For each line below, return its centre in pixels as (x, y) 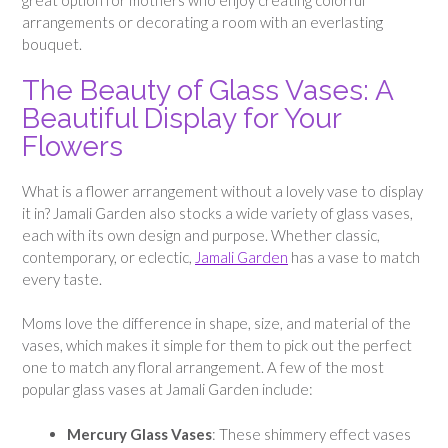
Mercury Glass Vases (139, 433)
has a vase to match (354, 256)
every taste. (63, 278)
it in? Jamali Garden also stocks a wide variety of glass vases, (217, 212)
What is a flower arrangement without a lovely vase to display (222, 190)
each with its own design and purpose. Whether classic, (201, 234)
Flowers (72, 147)
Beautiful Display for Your (181, 119)
